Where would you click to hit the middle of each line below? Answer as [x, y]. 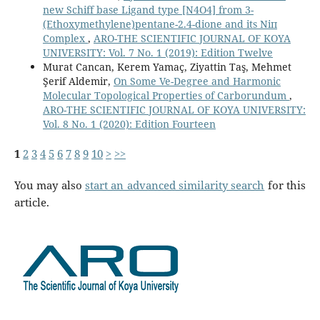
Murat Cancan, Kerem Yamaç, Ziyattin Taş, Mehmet [167, 67]
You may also [49, 186]
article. [31, 203]
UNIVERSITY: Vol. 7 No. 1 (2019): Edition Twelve [157, 53]
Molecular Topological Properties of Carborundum [166, 96]
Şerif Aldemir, [78, 81]
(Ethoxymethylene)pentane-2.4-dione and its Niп [160, 24]
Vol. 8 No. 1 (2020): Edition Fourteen [129, 124]
